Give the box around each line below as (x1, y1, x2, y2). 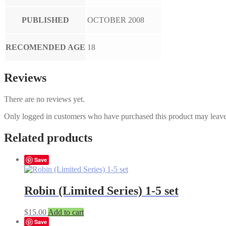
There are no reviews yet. (4, 95, 85, 104)
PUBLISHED (22, 15, 69, 24)
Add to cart (48, 207, 84, 216)
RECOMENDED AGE (6, 42, 85, 51)
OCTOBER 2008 (87, 15, 144, 24)
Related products (4, 131, 92, 145)
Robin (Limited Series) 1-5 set (24, 184, 179, 198)
